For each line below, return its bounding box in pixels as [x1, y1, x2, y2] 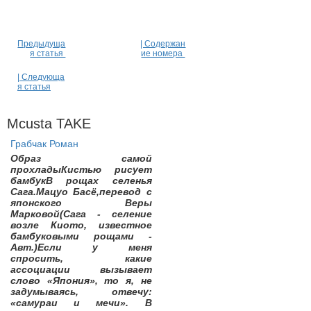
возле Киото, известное [10, 219, 152, 230]
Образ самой [10, 153, 152, 164]
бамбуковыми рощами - [10, 230, 152, 242]
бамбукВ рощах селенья [10, 175, 152, 186]
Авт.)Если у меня [10, 242, 152, 253]
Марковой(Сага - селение [10, 208, 152, 219]
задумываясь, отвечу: [10, 286, 152, 297]
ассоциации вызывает [10, 264, 152, 275]
